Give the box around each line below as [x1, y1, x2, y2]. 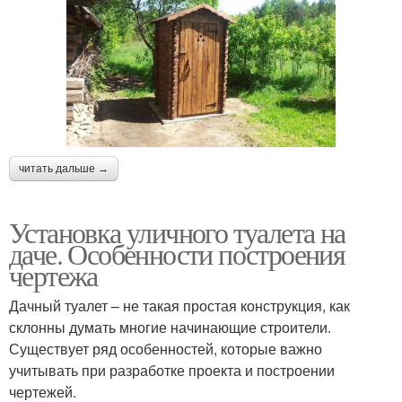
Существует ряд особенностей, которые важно [9, 337, 322, 359]
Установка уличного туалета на [9, 212, 345, 251]
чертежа [9, 255, 98, 294]
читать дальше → [19, 162, 109, 175]
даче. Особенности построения [9, 233, 345, 273]
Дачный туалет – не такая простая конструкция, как [9, 294, 350, 316]
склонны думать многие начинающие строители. [9, 316, 331, 337]
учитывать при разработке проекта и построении [9, 359, 335, 380]
